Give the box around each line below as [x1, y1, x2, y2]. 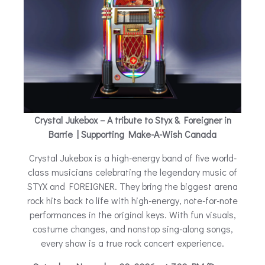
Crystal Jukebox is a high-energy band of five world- [28, 151, 237, 164]
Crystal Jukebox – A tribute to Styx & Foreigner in [34, 113, 231, 126]
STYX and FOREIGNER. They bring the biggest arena [27, 179, 238, 192]
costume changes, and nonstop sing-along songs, [32, 222, 233, 235]
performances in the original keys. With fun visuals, [29, 208, 236, 221]
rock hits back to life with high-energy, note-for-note [27, 193, 238, 206]
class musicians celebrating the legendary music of [28, 165, 237, 178]
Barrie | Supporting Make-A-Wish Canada [49, 127, 216, 140]
